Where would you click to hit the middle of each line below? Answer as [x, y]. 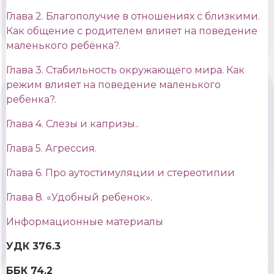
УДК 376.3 [33, 246]
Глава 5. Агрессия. [51, 149]
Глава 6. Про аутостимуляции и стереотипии [120, 173]
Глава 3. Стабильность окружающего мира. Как [125, 70]
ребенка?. [31, 100]
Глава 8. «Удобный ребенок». [79, 198]
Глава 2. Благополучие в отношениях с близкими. [133, 17]
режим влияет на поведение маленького [113, 85]
